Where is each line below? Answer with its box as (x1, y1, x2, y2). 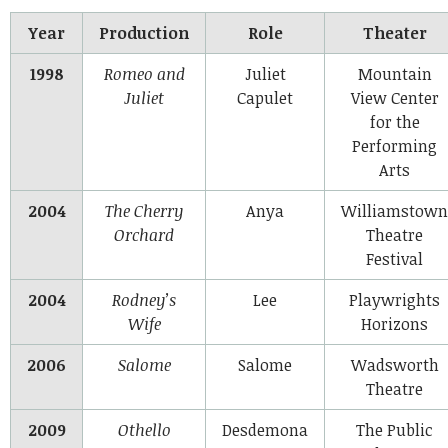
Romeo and (103, 62, 185, 85)
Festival (366, 247, 423, 270)
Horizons (361, 312, 428, 335)
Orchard (114, 223, 174, 246)
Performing (352, 134, 437, 157)
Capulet (237, 86, 293, 109)
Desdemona (222, 418, 308, 441)
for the (369, 110, 420, 133)
